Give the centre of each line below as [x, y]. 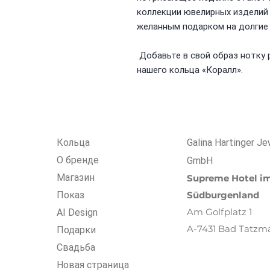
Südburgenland [223, 195]
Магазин [76, 177]
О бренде [78, 160]
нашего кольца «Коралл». [190, 70]
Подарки [76, 230]
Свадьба [76, 247]
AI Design [77, 212]
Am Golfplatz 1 [219, 212]
